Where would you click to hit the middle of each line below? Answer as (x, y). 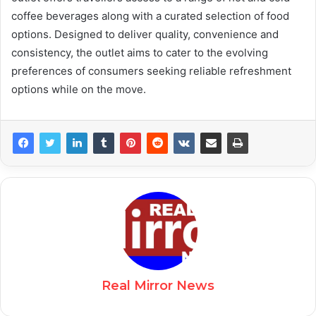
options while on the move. (79, 89)
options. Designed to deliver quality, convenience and (145, 34)
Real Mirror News (158, 285)
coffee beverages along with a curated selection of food (150, 16)
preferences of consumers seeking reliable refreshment (151, 71)
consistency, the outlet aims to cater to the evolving (140, 52)
